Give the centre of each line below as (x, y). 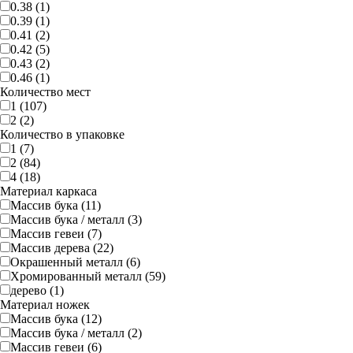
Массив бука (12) (56, 319)
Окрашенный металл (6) (75, 262)
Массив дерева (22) (62, 248)
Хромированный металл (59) (88, 276)
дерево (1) (37, 290)
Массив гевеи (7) (56, 234)
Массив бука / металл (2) (76, 333)
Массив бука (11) (56, 205)
